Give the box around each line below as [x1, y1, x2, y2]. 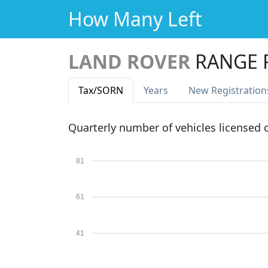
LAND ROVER [68, 48, 190, 74]
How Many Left [68, 6, 202, 32]
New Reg [188, 84, 229, 97]
